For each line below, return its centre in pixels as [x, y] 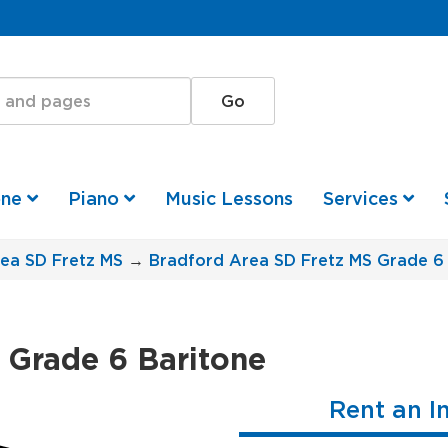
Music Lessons [229, 198]
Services [363, 198]
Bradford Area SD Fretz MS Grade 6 [296, 260]
